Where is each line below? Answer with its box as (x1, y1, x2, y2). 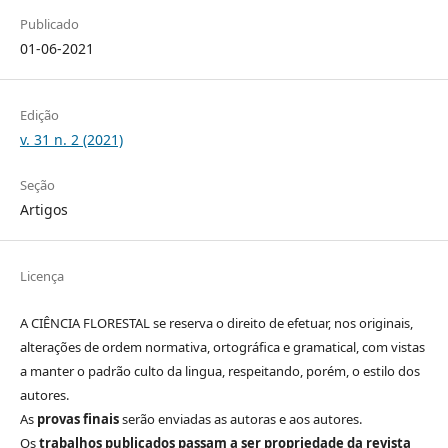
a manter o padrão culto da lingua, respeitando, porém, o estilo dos (19, 361, 420, 380)
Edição (19, 105, 59, 124)
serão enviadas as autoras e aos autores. (121, 409, 362, 428)
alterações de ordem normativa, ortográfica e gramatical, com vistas (19, 337, 425, 356)
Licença (19, 266, 64, 285)
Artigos (19, 199, 68, 219)
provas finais (36, 409, 122, 428)
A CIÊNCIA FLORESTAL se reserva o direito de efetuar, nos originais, (19, 313, 413, 332)
